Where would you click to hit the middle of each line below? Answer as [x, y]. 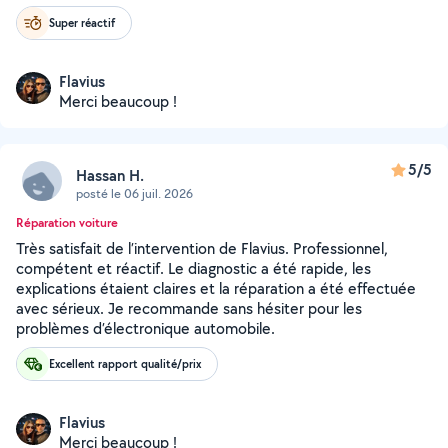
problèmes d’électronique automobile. [145, 328]
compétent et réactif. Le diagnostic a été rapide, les [193, 268]
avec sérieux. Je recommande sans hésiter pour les [189, 308]
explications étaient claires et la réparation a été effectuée [216, 288]
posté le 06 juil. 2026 [134, 193]
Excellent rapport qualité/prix [125, 363]
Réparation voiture [67, 222]
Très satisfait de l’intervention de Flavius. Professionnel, [202, 248]
